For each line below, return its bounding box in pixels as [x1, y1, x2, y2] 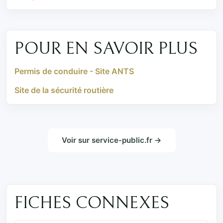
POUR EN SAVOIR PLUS [14, 38, 198, 59]
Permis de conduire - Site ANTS [14, 66, 134, 77]
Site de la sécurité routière [14, 85, 113, 96]
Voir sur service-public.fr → [61, 135, 162, 145]
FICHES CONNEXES [14, 193, 169, 214]
